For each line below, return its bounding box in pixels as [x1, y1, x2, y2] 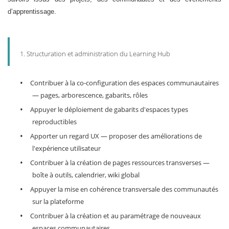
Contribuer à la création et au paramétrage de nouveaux [30, 211, 201, 221]
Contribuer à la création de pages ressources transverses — [30, 158, 210, 168]
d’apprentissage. [8, 8, 56, 16]
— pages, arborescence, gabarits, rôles [32, 90, 148, 100]
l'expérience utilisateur [32, 144, 101, 153]
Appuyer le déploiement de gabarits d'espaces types [30, 105, 188, 114]
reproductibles [32, 117, 77, 127]
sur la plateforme [32, 197, 84, 207]
